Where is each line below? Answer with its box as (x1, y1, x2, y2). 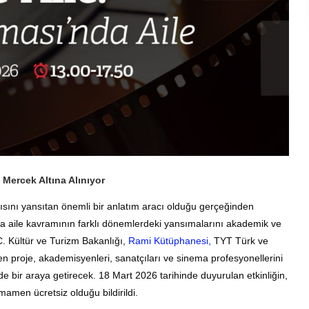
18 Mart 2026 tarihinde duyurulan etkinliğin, (99, 269, 288, 281)
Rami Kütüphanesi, (128, 235, 211, 246)
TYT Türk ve (211, 235, 268, 246)
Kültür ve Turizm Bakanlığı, (8, 235, 128, 246)
